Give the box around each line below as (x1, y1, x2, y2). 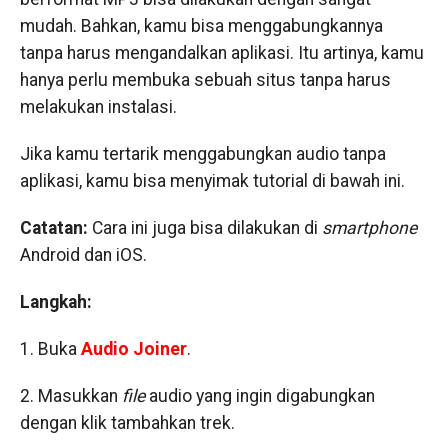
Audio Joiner (80, 339, 187, 359)
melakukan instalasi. (19, 97, 177, 117)
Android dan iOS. (19, 245, 147, 265)
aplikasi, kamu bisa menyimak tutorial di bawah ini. (19, 171, 405, 191)
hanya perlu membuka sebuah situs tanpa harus (19, 70, 391, 90)
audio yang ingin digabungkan (144, 386, 375, 406)
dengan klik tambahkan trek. (19, 413, 235, 433)
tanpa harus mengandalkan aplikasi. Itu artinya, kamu (19, 43, 424, 63)
